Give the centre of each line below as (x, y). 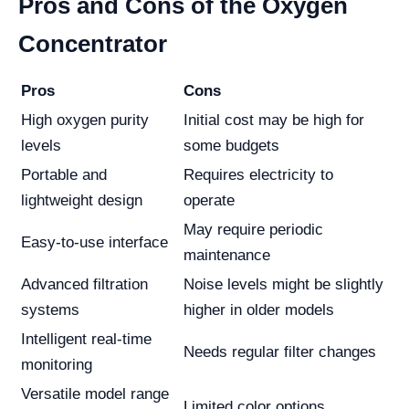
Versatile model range (95, 394)
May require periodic (253, 230)
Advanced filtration (84, 284)
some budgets (231, 146)
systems (50, 310)
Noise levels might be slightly (283, 284)
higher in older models (259, 310)
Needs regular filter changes (280, 352)
